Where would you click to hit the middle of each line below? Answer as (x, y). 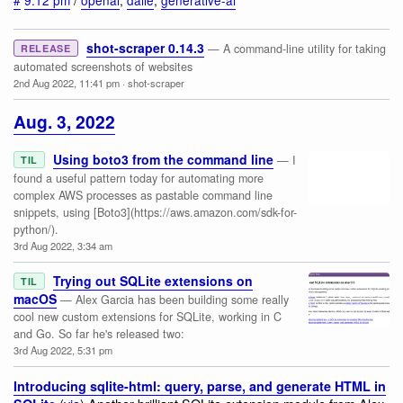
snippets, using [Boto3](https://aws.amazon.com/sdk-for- (155, 212)
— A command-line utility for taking (296, 48)
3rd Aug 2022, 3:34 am (63, 245)
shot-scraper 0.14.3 (145, 47)
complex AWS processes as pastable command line (143, 195)
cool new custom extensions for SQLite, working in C (148, 316)
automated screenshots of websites (103, 66)
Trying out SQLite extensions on (152, 280)
